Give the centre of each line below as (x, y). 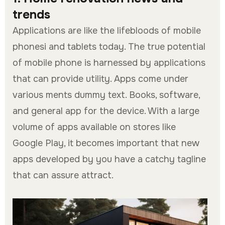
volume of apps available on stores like (94, 127)
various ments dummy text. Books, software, (106, 95)
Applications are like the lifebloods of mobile (107, 30)
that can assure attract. (63, 175)
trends (31, 14)
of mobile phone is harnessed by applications (109, 63)
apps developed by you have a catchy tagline (109, 159)
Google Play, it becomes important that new (106, 143)
